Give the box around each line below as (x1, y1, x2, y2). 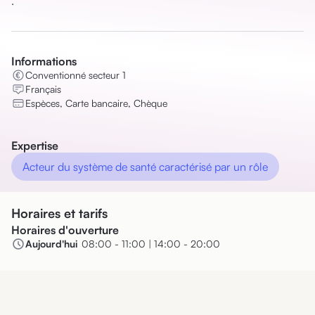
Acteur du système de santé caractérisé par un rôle (22, 160, 268, 174)
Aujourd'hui (25, 238, 77, 250)
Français (25, 83, 61, 95)
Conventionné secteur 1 (25, 69, 126, 81)
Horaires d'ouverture (11, 223, 119, 237)
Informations (11, 54, 77, 68)
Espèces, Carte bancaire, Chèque (25, 97, 167, 109)
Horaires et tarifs (11, 205, 108, 221)
